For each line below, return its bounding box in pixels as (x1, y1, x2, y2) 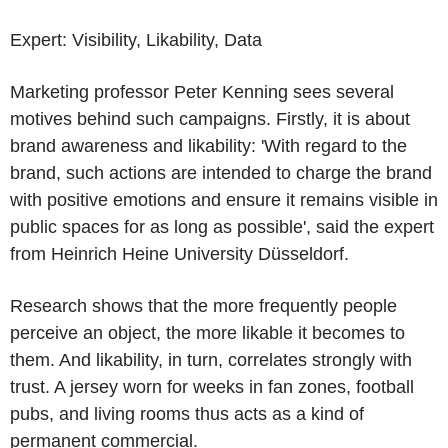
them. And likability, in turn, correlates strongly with (10, 350, 412, 370)
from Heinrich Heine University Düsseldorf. (10, 244, 349, 264)
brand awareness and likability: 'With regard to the (10, 136, 407, 156)
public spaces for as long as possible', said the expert (10, 217, 434, 237)
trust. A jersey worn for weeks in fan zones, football (10, 377, 414, 397)
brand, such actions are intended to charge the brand (10, 163, 432, 183)
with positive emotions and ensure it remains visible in (10, 190, 438, 210)
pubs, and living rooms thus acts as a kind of (10, 404, 364, 424)
